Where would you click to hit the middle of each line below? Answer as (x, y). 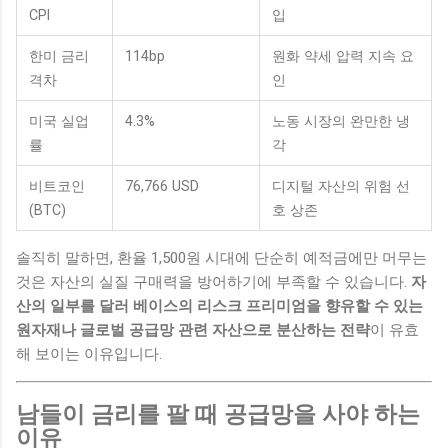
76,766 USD (162, 185)
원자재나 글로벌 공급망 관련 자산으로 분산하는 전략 (193, 329)
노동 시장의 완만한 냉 (341, 120)
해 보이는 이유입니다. (89, 353)
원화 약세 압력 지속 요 (343, 55)
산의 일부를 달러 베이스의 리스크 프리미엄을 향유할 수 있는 (219, 305)
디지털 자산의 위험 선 (341, 185)
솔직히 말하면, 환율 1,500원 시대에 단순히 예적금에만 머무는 (221, 257)
